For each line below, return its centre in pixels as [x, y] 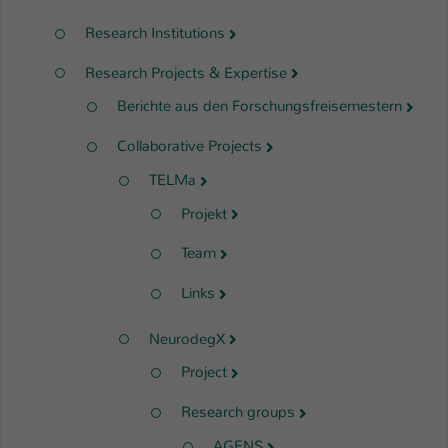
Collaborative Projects [189, 146]
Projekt [204, 213]
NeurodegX [187, 338]
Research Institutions [155, 33]
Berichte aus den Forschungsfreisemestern [259, 106]
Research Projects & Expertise [186, 72]
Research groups [238, 412]
